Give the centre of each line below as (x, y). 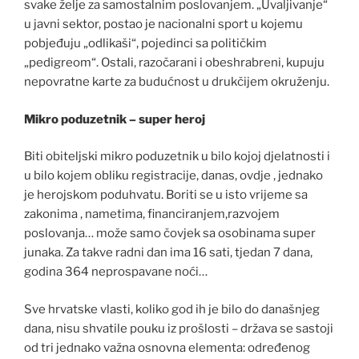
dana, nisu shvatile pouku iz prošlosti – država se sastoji (179, 328)
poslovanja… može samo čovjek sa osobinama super (170, 234)
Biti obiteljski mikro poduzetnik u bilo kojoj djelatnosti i (177, 157)
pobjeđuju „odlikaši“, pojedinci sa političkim (145, 44)
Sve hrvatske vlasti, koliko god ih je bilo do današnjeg (172, 309)
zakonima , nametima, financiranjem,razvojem (152, 214)
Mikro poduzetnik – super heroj (115, 119)
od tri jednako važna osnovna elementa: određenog (167, 347)
